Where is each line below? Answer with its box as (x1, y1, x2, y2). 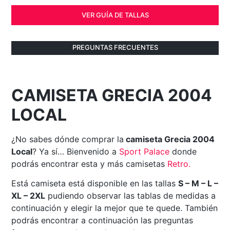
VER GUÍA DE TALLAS (81, 10, 149, 19)
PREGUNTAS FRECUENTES (72, 43, 158, 51)
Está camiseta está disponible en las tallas (11, 178, 179, 189)
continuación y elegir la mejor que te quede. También (11, 203, 218, 214)
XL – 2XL (11, 190, 46, 201)
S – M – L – (178, 178, 219, 189)
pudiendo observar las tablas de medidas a (45, 190, 216, 201)
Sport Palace (119, 146, 170, 157)
